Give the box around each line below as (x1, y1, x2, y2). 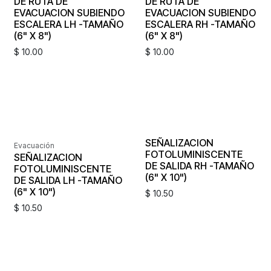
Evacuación (14, 140, 54, 150)
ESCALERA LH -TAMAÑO (14, 18, 123, 30)
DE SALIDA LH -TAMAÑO (14, 174, 122, 186)
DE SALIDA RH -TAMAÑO (145, 159, 254, 172)
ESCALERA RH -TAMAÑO (145, 18, 255, 30)
